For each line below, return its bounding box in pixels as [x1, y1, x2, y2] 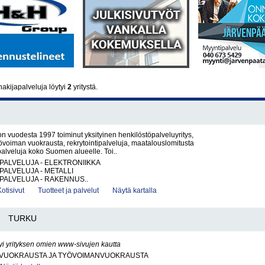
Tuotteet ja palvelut [38, 186, 99, 195]
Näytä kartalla [112, 186, 157, 195]
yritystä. [72, 83, 98, 91]
